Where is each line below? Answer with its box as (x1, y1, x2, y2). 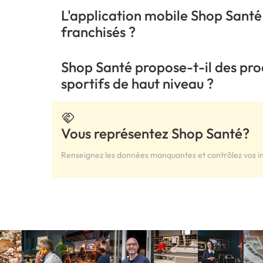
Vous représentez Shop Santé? (61, 124, 250, 143)
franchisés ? (61, 23, 136, 41)
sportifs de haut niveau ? (61, 75, 214, 93)
